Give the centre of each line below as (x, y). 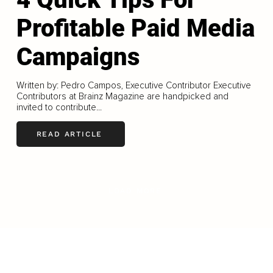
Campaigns (78, 57)
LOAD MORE (135, 190)
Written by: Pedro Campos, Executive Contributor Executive (133, 85)
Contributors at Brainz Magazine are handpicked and (122, 96)
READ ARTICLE (69, 134)
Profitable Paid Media (135, 28)
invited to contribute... (59, 107)
